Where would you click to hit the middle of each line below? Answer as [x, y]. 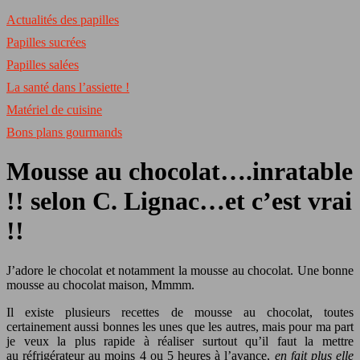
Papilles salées [43, 65]
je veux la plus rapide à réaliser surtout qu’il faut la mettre [180, 341]
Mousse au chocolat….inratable [180, 172]
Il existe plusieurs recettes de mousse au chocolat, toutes [180, 312]
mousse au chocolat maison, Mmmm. [100, 284]
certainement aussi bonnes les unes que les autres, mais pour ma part [180, 326]
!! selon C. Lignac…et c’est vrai [179, 201]
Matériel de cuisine [54, 110]
